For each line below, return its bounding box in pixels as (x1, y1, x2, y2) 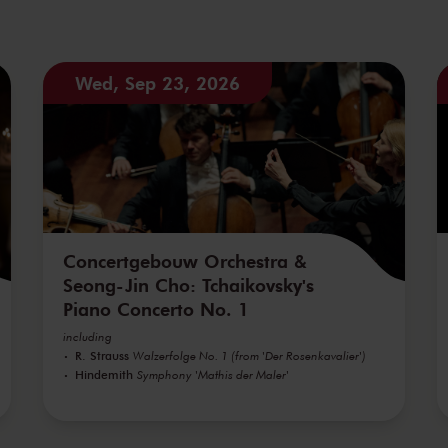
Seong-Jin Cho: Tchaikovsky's (62, 272, 314, 297)
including (62, 328, 112, 344)
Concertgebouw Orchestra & (62, 248, 307, 273)
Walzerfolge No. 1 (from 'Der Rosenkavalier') (132, 347, 366, 363)
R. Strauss (74, 346, 129, 363)
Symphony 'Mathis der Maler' (136, 366, 289, 382)
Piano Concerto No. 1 (62, 296, 249, 321)
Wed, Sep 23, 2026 (74, 70, 240, 95)
